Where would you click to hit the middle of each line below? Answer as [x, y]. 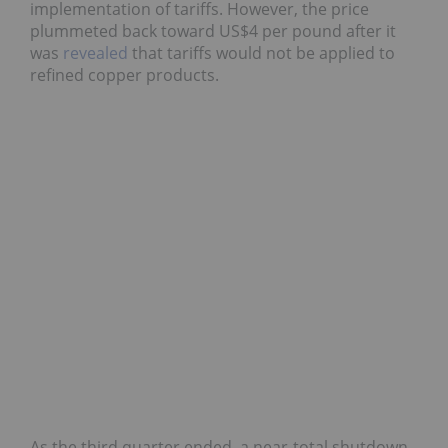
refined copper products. [124, 74]
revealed [95, 52]
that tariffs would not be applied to [261, 52]
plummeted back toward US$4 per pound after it [213, 30]
